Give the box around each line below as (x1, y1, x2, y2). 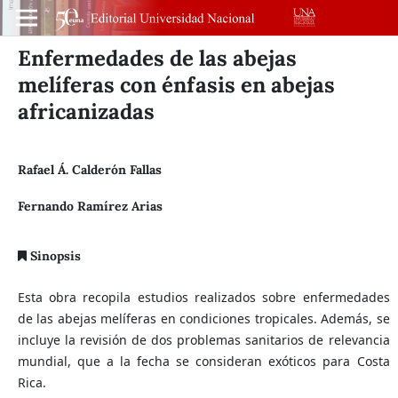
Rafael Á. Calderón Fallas (17, 161, 162, 178)
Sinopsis (26, 247, 81, 264)
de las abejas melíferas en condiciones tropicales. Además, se (17, 309, 390, 327)
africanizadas (17, 97, 155, 125)
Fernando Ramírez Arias (17, 197, 163, 214)
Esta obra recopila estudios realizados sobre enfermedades (17, 288, 390, 306)
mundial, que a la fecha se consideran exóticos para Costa (17, 352, 390, 370)
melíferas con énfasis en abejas (17, 70, 335, 99)
